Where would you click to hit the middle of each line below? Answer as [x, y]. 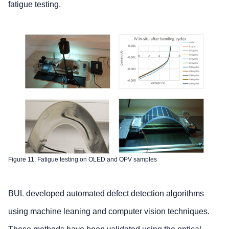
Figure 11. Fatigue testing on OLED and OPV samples [83, 159]
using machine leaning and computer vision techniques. [109, 211]
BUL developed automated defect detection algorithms [106, 193]
